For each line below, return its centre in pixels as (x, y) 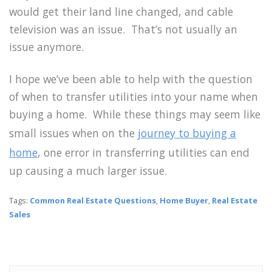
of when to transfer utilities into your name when (134, 96)
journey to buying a (187, 133)
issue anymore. (46, 46)
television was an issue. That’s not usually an (123, 29)
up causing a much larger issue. (88, 170)
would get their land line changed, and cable (121, 11)
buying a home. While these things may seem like (135, 114)
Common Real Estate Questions (93, 201)
